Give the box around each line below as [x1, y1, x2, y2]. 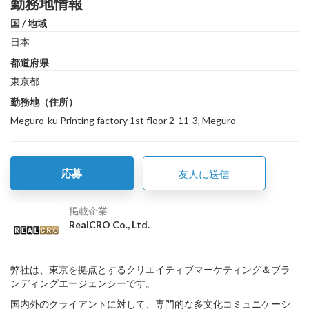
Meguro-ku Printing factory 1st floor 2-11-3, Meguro [10, 114, 236, 126]
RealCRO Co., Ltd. [69, 218, 150, 230]
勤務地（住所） [10, 95, 78, 108]
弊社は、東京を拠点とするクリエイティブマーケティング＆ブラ [10, 263, 290, 275]
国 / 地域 [10, 17, 47, 29]
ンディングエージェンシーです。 [10, 277, 155, 289]
